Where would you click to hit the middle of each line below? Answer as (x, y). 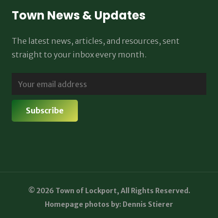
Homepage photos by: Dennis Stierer (109, 204)
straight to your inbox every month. (79, 55)
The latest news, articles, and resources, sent (96, 41)
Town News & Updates (79, 16)
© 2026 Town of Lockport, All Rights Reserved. (109, 191)
